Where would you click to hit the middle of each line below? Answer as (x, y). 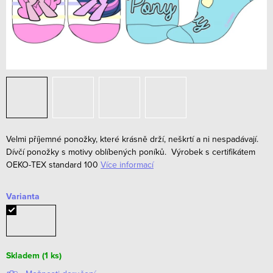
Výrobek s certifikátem (213, 152)
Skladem (23, 256)
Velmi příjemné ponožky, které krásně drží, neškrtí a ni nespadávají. (132, 139)
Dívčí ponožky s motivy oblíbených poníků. (87, 152)
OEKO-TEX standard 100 (52, 165)
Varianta (23, 196)
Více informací (127, 165)
